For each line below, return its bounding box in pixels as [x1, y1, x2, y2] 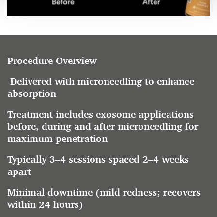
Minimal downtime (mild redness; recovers [7, 186, 201, 199]
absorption [7, 87, 56, 100]
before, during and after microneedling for [7, 120, 198, 133]
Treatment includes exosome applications [7, 108, 194, 121]
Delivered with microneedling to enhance [7, 75, 194, 88]
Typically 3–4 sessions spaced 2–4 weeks [7, 153, 189, 166]
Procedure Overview [7, 54, 97, 67]
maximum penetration [7, 132, 108, 145]
